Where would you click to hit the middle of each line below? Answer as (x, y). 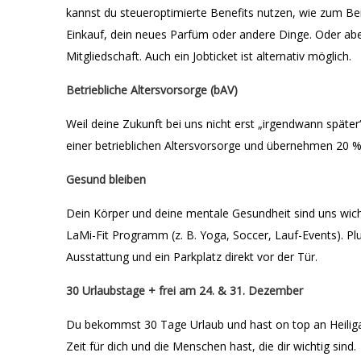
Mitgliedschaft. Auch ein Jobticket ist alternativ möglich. (209, 56)
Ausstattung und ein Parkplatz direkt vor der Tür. (192, 257)
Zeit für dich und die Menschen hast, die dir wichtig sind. (211, 346)
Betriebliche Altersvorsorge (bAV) (152, 90)
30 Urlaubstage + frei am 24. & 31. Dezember (185, 290)
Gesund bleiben (106, 179)
